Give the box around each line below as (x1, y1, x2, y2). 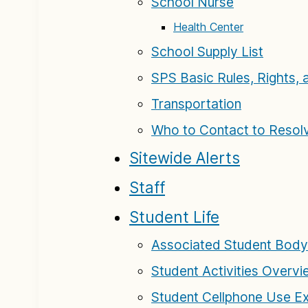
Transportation (151, 96, 241, 112)
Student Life (129, 208, 219, 226)
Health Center (173, 20, 243, 34)
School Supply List (151, 43, 263, 60)
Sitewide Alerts (129, 148, 240, 167)
